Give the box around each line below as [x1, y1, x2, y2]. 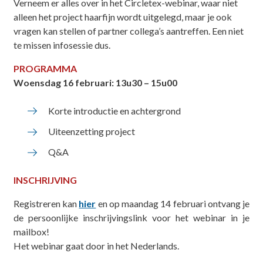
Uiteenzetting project [48, 126, 135, 137]
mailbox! [13, 226, 49, 238]
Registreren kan [13, 198, 79, 210]
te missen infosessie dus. [13, 39, 110, 50]
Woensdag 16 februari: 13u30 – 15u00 [13, 77, 179, 88]
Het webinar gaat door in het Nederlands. [13, 240, 179, 252]
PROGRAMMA [13, 63, 77, 74]
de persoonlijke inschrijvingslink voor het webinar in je [13, 212, 250, 224]
